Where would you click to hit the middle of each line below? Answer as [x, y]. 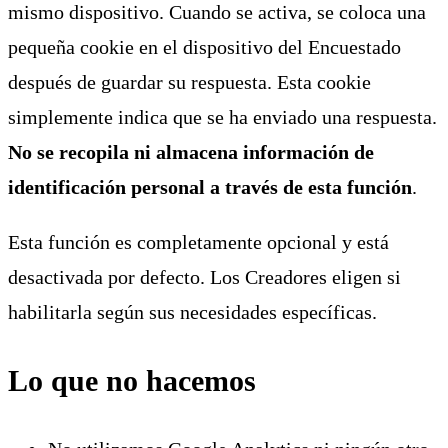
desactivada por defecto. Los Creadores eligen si [204, 277]
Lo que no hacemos [132, 381]
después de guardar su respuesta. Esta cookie [189, 82]
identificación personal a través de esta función [210, 187]
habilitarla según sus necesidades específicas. [192, 312]
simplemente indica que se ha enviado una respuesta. [222, 117]
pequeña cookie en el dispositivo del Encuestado [204, 47]
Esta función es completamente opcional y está [198, 242]
